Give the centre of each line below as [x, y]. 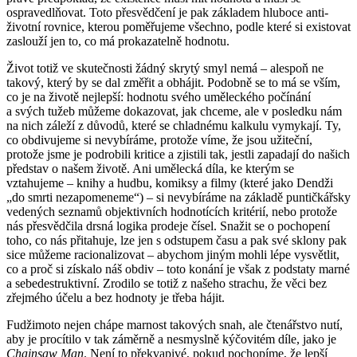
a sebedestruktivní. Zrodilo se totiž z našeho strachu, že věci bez [167, 283]
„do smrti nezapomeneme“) [75, 197]
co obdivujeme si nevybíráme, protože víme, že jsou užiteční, [159, 139]
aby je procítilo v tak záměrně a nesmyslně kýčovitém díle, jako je [171, 339]
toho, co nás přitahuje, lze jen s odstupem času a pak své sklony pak [177, 240]
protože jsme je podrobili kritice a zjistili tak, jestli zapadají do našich [178, 154]
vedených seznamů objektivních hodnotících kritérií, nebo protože [172, 211]
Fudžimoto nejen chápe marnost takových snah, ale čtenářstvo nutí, [175, 324]
